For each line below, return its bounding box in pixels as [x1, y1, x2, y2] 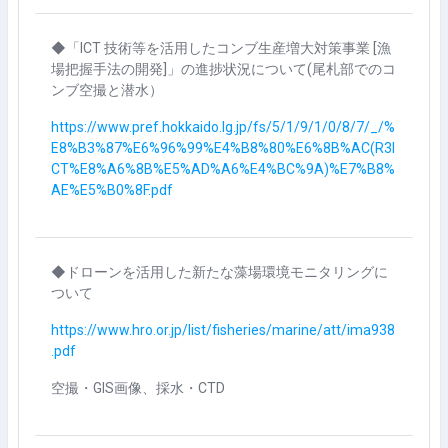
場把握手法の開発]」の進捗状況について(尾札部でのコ [51, 60, 396, 77]
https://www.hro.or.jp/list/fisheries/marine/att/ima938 [51, 321, 395, 338]
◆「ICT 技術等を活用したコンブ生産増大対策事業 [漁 [51, 39, 391, 56]
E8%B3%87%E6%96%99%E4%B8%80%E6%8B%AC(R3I [51, 139, 395, 156]
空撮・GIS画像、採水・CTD [51, 379, 225, 396]
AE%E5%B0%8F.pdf [51, 181, 173, 198]
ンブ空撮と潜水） [51, 81, 163, 98]
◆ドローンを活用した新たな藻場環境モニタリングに [51, 263, 388, 280]
